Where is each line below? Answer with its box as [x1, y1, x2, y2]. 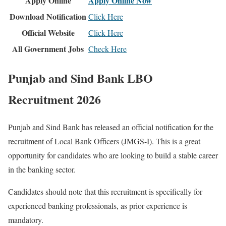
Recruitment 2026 [8, 90, 101, 108]
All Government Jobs [12, 43, 84, 55]
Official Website [21, 27, 75, 39]
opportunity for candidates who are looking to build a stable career [8, 150, 218, 161]
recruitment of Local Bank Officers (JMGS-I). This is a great [8, 136, 200, 147]
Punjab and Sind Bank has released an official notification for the [8, 122, 213, 133]
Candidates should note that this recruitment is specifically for [8, 186, 202, 197]
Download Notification [10, 11, 86, 23]
